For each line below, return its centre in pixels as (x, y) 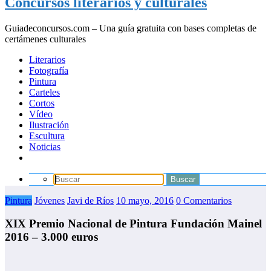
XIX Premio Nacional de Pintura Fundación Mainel (133, 224)
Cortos (42, 103)
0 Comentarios (204, 200)
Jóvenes (50, 200)
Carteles (44, 92)
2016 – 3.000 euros (51, 237)
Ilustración (49, 125)
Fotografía (49, 70)
